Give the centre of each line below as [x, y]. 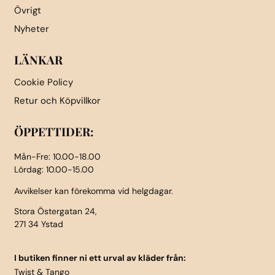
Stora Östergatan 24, [56, 211]
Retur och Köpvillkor [57, 101]
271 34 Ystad [39, 224]
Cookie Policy [44, 83]
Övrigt [28, 11]
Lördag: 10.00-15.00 [54, 170]
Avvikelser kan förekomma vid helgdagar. [94, 191]
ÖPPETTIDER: [54, 132]
